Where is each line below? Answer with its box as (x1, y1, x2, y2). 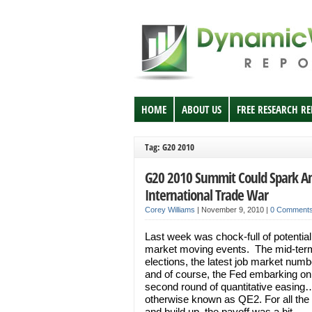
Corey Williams (145, 205, 195, 214)
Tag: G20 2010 (145, 141, 194, 153)
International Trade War (145, 185, 268, 205)
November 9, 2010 (201, 205, 266, 214)
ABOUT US (182, 102, 221, 116)
